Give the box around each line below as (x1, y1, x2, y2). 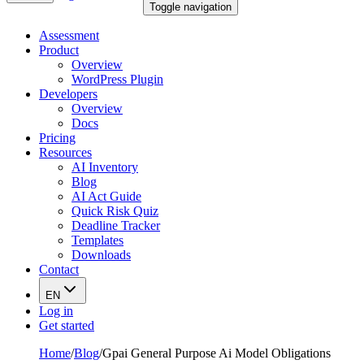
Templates (71, 233, 123, 247)
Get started (39, 318, 94, 332)
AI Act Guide (71, 189, 141, 203)
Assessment (39, 28, 99, 42)
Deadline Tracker (71, 219, 160, 232)
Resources (39, 145, 92, 159)
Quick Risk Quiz (71, 204, 158, 218)
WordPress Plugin (71, 72, 163, 86)
